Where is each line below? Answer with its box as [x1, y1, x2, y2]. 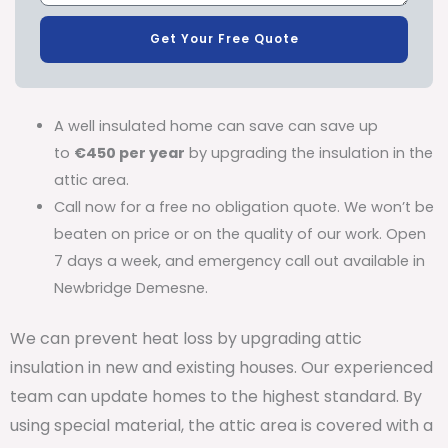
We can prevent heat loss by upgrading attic [10, 326, 362, 350]
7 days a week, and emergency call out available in [53, 250, 425, 271]
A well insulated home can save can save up [53, 115, 378, 136]
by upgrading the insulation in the [184, 142, 433, 163]
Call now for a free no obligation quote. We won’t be [53, 196, 434, 217]
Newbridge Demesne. [53, 277, 208, 298]
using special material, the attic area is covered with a [10, 413, 433, 437]
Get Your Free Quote [149, 30, 299, 47]
